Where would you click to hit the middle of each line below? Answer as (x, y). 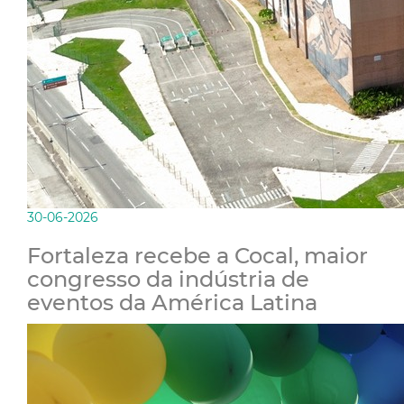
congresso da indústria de (168, 280)
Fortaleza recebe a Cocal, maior (197, 256)
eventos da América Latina (172, 303)
